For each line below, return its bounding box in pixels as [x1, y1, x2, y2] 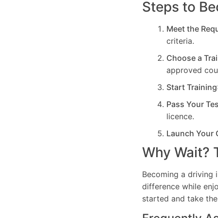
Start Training [166, 82, 217, 92]
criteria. [166, 36, 194, 46]
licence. [166, 111, 194, 122]
